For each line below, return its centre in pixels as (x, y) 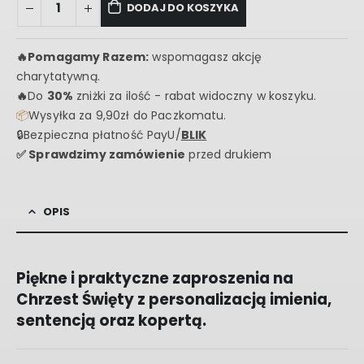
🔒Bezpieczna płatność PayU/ (99, 135)
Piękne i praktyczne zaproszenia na (155, 279)
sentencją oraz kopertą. (111, 321)
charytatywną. (58, 77)
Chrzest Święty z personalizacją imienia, (174, 300)
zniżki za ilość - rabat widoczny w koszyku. (195, 96)
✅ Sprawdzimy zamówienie (101, 155)
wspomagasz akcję (206, 57)
